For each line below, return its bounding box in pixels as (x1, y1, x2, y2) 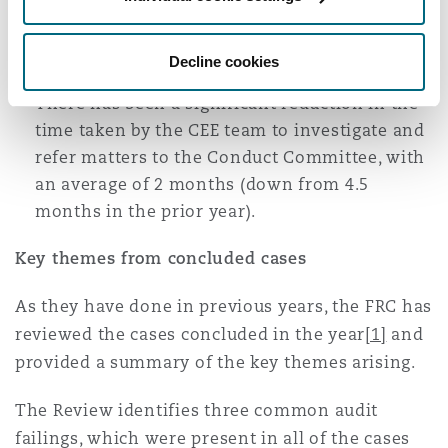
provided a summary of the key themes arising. (15, 352, 421, 373)
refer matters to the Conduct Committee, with (35, 147, 426, 168)
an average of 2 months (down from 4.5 (35, 174, 370, 195)
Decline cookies (169, 52, 279, 70)
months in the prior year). (35, 201, 256, 222)
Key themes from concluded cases (15, 248, 307, 269)
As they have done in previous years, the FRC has (15, 296, 433, 317)
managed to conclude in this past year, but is (35, 7, 413, 28)
